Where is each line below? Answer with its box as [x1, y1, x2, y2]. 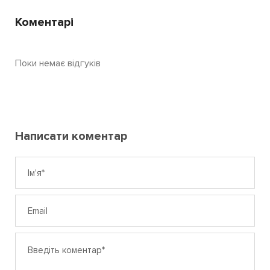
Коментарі [15, 15, 74, 30]
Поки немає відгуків [15, 57, 101, 70]
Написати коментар [15, 129, 127, 144]
